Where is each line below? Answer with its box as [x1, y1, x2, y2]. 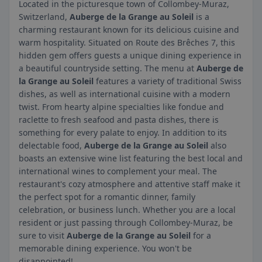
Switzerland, [19, 11, 70, 22]
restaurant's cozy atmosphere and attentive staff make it [19, 178, 240, 189]
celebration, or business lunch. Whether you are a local [19, 204, 236, 215]
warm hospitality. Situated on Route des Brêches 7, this [19, 37, 235, 48]
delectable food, [19, 140, 84, 151]
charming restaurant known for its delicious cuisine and [19, 24, 239, 35]
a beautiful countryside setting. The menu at [19, 63, 196, 74]
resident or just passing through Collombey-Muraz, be [19, 217, 233, 228]
